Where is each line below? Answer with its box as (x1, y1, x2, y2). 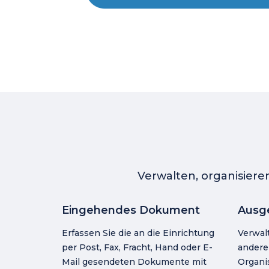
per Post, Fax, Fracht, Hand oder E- (62, 242, 213, 253)
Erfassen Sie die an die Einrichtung (62, 228, 214, 238)
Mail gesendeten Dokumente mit (62, 256, 207, 267)
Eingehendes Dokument (62, 204, 200, 217)
